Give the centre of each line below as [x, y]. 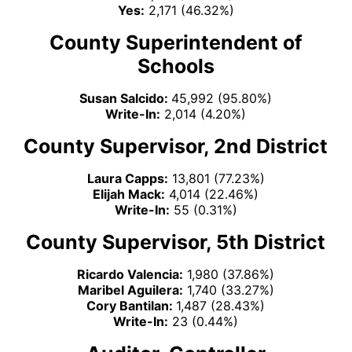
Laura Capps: [127, 178]
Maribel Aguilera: [130, 290]
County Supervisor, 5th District [176, 242]
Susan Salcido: [126, 98]
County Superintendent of [176, 42]
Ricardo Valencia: [130, 274]
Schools [176, 66]
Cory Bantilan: [132, 305]
